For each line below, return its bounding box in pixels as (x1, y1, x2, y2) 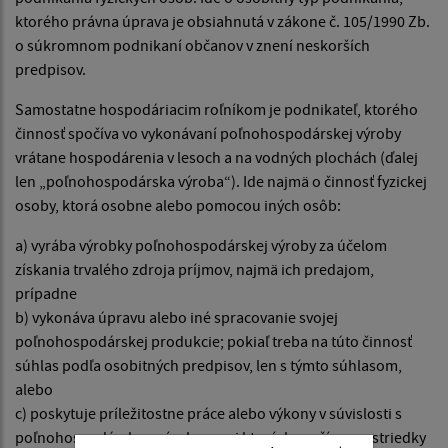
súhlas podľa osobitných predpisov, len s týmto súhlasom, (15, 355, 402, 376)
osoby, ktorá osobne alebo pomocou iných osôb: (15, 195, 347, 216)
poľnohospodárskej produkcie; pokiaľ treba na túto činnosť (15, 331, 412, 352)
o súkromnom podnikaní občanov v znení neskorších (15, 35, 370, 56)
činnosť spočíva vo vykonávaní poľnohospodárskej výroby (15, 123, 401, 144)
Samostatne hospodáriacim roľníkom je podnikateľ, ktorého (15, 99, 418, 120)
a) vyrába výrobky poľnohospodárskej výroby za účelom (15, 235, 387, 256)
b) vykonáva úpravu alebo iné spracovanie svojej (15, 307, 338, 328)
